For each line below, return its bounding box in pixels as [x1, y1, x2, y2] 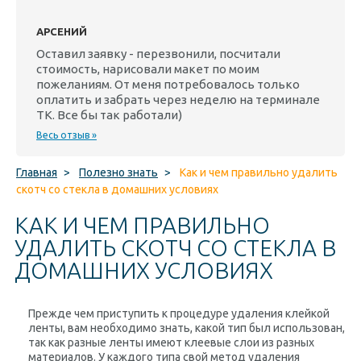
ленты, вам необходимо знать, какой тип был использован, [28, 322, 345, 334]
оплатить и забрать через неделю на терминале [36, 93, 320, 106]
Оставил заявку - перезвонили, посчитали [36, 47, 280, 60]
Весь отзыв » [36, 130, 97, 140]
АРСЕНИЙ [36, 26, 87, 37]
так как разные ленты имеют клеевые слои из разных [28, 336, 314, 349]
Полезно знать [79, 166, 158, 179]
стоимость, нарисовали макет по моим [36, 62, 259, 76]
